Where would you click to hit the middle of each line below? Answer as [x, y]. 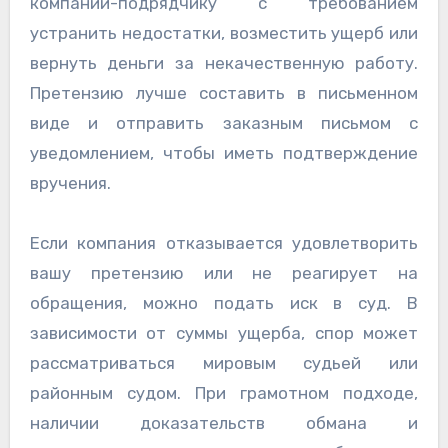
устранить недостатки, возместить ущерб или [224, 33]
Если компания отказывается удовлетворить [224, 243]
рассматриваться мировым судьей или [224, 363]
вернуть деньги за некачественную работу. [224, 63]
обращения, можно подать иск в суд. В [224, 303]
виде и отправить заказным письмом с [224, 123]
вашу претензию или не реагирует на [224, 273]
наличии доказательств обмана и [224, 423]
